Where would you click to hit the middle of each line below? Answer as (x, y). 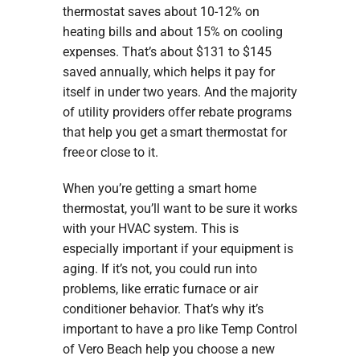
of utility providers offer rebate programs (177, 112)
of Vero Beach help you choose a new (168, 349)
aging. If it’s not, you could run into (160, 268)
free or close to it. (110, 152)
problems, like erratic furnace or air (160, 288)
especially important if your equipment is (178, 248)
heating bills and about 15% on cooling (172, 31)
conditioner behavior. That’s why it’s (163, 309)
